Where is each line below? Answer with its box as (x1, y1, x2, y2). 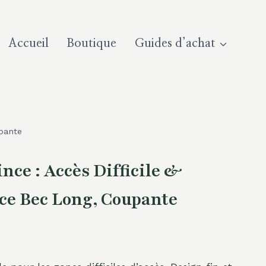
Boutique (66, 37, 117, 49)
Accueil (8, 37, 49, 49)
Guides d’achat (134, 37, 216, 49)
